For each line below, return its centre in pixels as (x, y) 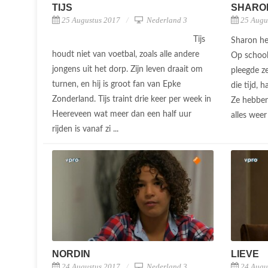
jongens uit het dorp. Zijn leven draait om (127, 69)
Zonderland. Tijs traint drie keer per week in (132, 99)
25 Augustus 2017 (91, 20)
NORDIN (71, 254)
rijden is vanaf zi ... (86, 129)
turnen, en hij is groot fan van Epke (116, 84)
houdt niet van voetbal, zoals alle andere (126, 54)
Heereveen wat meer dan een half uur (122, 114)
